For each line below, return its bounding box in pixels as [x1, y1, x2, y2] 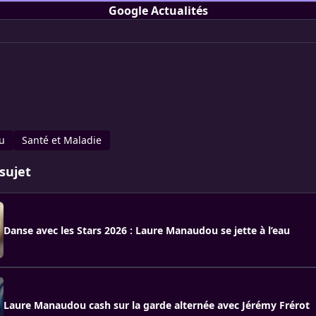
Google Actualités [108, 3, 208, 18]
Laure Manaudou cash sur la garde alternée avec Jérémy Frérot [4, 298, 310, 312]
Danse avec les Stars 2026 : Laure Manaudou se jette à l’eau [4, 223, 290, 237]
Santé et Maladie [22, 133, 102, 147]
